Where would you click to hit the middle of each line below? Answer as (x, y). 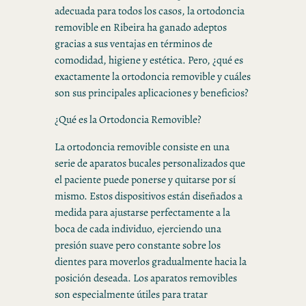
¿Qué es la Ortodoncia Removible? (128, 120)
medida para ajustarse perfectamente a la (142, 212)
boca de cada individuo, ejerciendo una (138, 228)
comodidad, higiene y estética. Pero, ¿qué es (149, 59)
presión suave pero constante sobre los (138, 245)
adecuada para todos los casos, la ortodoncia (150, 10)
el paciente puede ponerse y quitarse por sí (145, 179)
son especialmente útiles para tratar (131, 294)
